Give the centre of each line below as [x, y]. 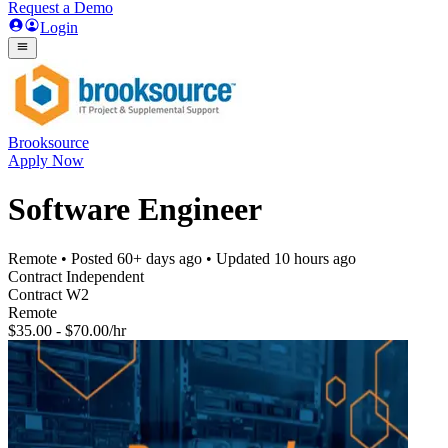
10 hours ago [315, 258]
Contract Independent [76, 276]
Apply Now [46, 160]
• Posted [87, 258]
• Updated [238, 258]
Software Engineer [135, 209]
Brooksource [48, 142]
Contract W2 [48, 294]
